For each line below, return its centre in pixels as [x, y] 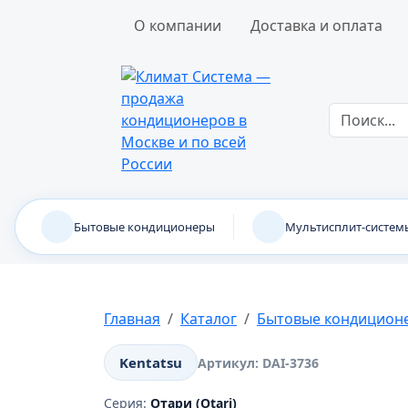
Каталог [209, 319]
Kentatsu [151, 362]
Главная [132, 319]
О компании [178, 25]
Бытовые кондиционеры [144, 226]
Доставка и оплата [316, 25]
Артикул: [230, 362]
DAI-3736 [291, 362]
